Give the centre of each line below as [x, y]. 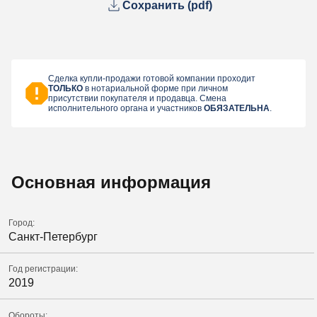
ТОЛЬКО [65, 89]
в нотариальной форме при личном [155, 89]
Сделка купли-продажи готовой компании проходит [152, 79]
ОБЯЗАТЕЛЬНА [237, 109]
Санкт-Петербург [53, 236]
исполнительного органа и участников [126, 109]
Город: [22, 223]
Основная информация [111, 183]
